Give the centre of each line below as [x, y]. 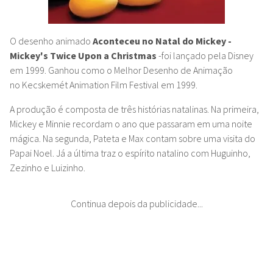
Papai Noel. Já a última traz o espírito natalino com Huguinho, [130, 153]
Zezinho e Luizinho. [48, 167]
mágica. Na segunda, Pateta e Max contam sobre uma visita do [133, 138]
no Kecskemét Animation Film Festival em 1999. [104, 84]
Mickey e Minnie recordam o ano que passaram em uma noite [131, 123]
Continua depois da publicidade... [136, 203]
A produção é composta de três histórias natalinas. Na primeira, [134, 109]
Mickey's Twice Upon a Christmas [83, 55]
